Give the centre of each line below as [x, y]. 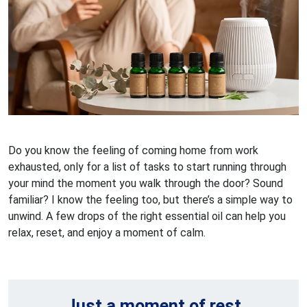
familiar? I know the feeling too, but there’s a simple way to [150, 199]
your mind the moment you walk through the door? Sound [146, 183]
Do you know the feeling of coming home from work [133, 150]
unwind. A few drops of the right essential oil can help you [147, 216]
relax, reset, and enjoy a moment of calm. [107, 232]
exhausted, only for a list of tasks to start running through [147, 167]
